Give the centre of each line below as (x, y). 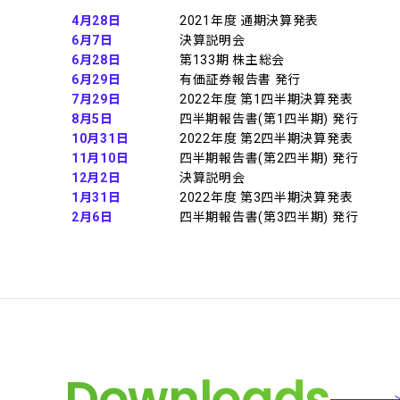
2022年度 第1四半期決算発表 (267, 99)
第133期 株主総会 (233, 60)
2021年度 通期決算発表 (250, 21)
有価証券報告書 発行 (241, 79)
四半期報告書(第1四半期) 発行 (269, 119)
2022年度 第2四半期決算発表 (267, 138)
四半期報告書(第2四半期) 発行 (269, 158)
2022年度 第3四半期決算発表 (267, 197)
